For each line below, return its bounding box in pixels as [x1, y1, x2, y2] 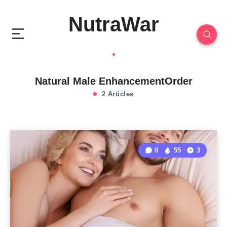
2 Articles [99, 90, 134, 98]
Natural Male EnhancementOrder [34, 75, 193, 87]
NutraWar [68, 13, 159, 35]
